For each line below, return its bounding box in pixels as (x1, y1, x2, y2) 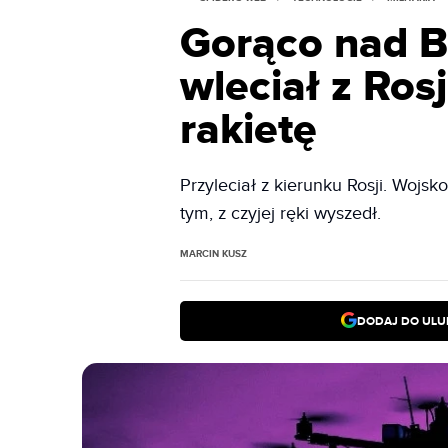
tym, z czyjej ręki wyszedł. (180, 203, 382, 224)
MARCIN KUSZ (180, 248, 248, 260)
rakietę (180, 104, 318, 157)
